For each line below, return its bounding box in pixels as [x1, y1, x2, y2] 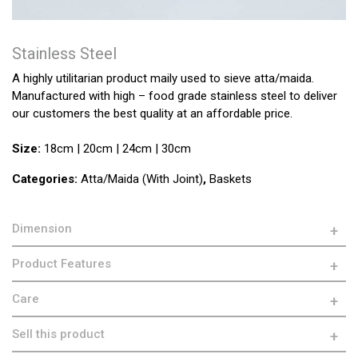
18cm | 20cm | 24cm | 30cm [44, 141, 191, 157]
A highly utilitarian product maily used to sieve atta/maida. [12, 71, 314, 86]
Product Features [12, 257, 111, 272]
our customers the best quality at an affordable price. [12, 106, 292, 121]
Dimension [12, 221, 72, 237]
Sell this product [12, 327, 105, 342]
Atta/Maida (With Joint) [81, 172, 203, 187]
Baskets [209, 172, 252, 187]
